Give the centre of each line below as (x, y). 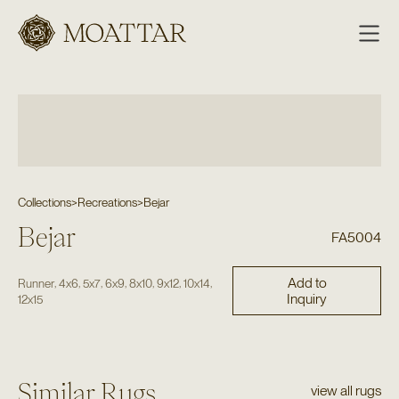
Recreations (107, 202)
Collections (44, 202)
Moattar (74, 51)
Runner (36, 283)
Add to (307, 282)
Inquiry (307, 298)
